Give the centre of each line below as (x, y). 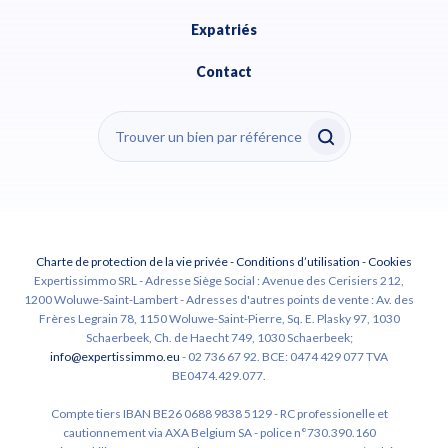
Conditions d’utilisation (298, 262)
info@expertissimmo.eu (115, 357)
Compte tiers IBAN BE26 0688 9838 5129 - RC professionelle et (219, 414)
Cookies (390, 262)
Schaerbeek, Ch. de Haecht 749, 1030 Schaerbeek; (219, 338)
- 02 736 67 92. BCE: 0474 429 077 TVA (284, 357)
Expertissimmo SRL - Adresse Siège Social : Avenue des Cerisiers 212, (219, 281)
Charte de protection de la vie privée (132, 262)
